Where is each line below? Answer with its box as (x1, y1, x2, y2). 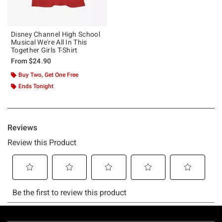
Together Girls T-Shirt (11, 46, 78, 54)
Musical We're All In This (11, 38, 87, 46)
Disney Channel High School (11, 30, 100, 38)
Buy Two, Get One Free (18, 71, 78, 78)
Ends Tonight (18, 82, 54, 90)
